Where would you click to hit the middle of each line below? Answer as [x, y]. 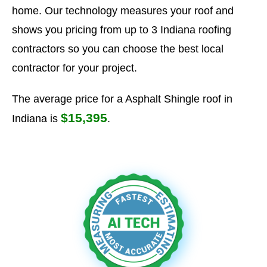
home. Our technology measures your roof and [123, 11]
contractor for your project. [74, 68]
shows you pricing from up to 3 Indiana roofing [122, 30]
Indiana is [36, 119]
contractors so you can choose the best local [118, 49]
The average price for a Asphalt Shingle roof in [122, 99]
